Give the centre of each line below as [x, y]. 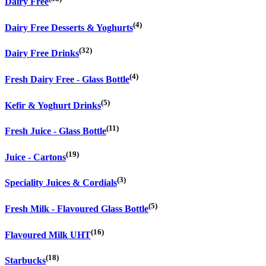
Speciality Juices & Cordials [61, 183]
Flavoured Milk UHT [48, 235]
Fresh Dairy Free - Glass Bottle [67, 80]
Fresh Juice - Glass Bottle [56, 131]
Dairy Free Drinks [42, 53]
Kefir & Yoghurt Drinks [53, 105]
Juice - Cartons [35, 157]
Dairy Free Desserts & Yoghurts [69, 28]
